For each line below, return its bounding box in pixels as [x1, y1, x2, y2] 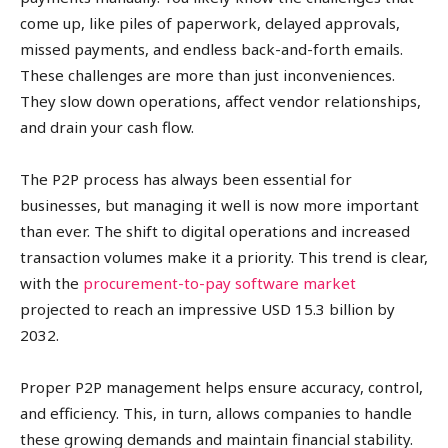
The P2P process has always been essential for [20, 169, 352, 190]
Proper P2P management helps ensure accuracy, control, [20, 377, 423, 398]
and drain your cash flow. [20, 117, 194, 138]
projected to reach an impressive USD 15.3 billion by [20, 299, 395, 320]
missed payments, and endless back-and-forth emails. [20, 39, 403, 60]
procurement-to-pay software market [83, 273, 356, 294]
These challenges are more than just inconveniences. [20, 65, 395, 86]
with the [20, 273, 83, 294]
